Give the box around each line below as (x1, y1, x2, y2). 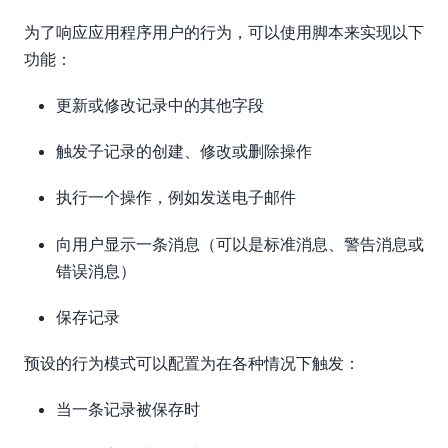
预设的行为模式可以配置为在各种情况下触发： (24, 352, 360, 373)
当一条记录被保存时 (56, 399, 200, 420)
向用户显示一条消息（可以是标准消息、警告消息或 (56, 233, 424, 254)
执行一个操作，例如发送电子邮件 (56, 187, 296, 208)
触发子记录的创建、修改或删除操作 (56, 141, 312, 162)
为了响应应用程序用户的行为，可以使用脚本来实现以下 (24, 21, 424, 42)
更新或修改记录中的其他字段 (56, 95, 264, 116)
